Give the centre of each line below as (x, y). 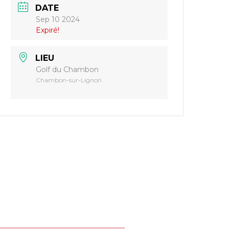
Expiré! (48, 30)
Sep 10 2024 (58, 19)
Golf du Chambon (67, 70)
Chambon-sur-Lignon (69, 80)
